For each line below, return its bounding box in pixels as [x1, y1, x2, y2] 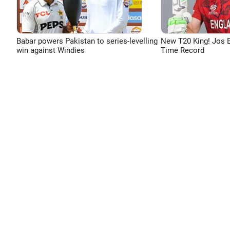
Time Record [160, 46, 204, 55]
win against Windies [16, 46, 85, 55]
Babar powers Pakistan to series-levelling [16, 36, 158, 46]
